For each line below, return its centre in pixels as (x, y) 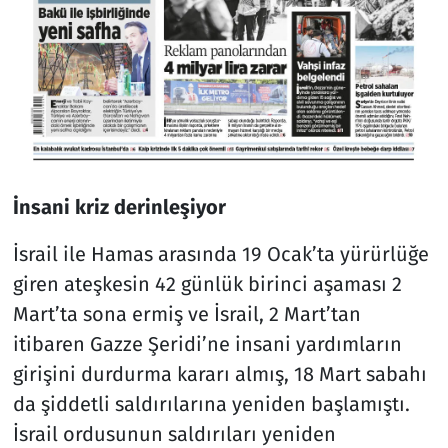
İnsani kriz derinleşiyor (119, 206)
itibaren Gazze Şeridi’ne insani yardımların (207, 343)
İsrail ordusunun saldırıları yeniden (174, 433)
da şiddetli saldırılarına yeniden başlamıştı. (211, 403)
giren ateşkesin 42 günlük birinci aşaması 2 (207, 283)
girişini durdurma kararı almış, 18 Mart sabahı (219, 373)
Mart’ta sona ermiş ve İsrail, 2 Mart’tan (186, 313)
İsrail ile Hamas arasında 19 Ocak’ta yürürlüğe (220, 253)
